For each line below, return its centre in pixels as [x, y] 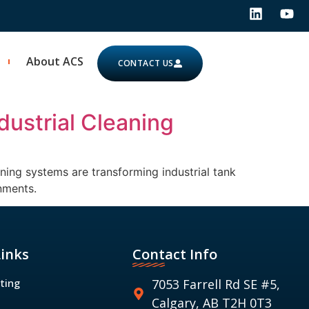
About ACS [55, 61]
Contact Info [175, 255]
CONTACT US [146, 63]
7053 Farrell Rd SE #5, [216, 285]
